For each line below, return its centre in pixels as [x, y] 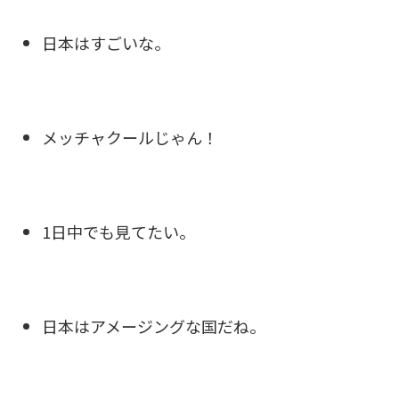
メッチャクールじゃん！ [130, 137]
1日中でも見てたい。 [118, 231]
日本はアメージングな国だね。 [154, 326]
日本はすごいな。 [106, 42]
